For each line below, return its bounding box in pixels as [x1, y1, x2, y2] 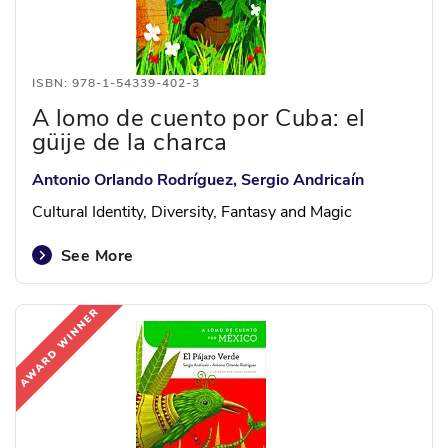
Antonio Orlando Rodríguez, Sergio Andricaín [32, 169, 364, 191]
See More [61, 245, 134, 267]
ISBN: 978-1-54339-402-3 [32, 75, 200, 91]
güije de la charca [32, 126, 228, 158]
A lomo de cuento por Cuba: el [32, 102, 366, 134]
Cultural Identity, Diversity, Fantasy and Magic [32, 201, 352, 223]
